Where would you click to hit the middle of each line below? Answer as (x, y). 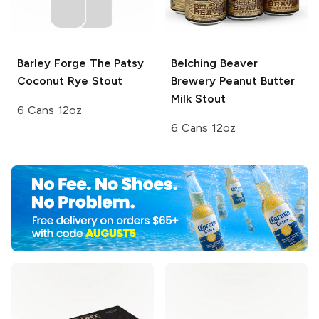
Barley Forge (52, 63)
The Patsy (115, 63)
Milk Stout (198, 99)
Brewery (193, 81)
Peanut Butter (255, 81)
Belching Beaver (214, 63)
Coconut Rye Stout (70, 81)
